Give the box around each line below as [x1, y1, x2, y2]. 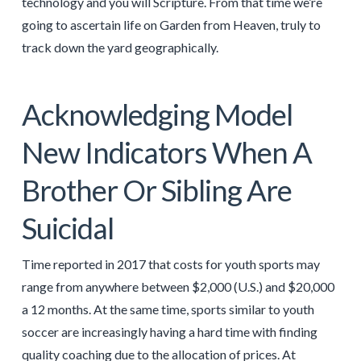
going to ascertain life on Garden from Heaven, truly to [21, 16, 321, 32]
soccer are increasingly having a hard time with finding [21, 323, 317, 339]
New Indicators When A [21, 134, 313, 170]
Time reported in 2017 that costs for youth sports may [21, 255, 320, 272]
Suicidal [21, 210, 114, 246]
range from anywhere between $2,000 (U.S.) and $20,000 [21, 278, 334, 294]
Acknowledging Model [21, 96, 293, 132]
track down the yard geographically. [21, 39, 218, 55]
